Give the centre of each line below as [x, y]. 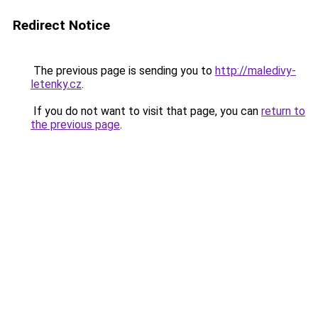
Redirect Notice [61, 25]
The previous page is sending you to [123, 71]
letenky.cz [56, 84]
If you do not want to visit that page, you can [146, 111]
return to [283, 111]
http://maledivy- [256, 71]
